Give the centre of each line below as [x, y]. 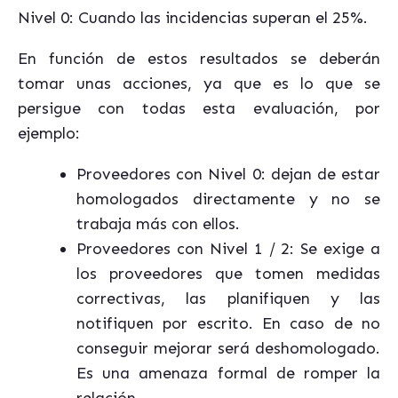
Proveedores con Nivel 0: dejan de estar [228, 174]
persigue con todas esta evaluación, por [199, 108]
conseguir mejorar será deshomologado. [228, 348]
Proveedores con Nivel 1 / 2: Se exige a [228, 249]
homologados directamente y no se [228, 199]
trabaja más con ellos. [158, 224]
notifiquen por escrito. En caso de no [228, 323]
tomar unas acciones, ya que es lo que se [199, 84]
